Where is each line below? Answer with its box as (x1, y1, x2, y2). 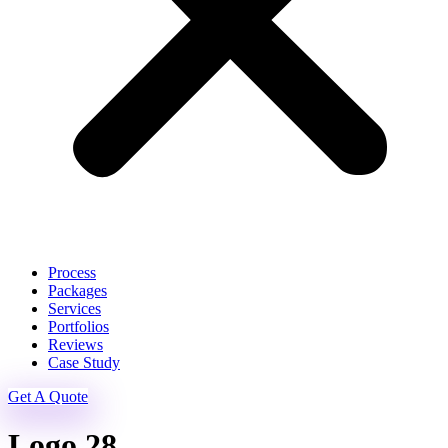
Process (48, 264, 96, 281)
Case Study (48, 354, 120, 371)
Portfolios (48, 318, 109, 335)
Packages (48, 282, 107, 299)
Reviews (48, 336, 103, 353)
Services (48, 300, 101, 317)
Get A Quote (8, 388, 88, 405)
